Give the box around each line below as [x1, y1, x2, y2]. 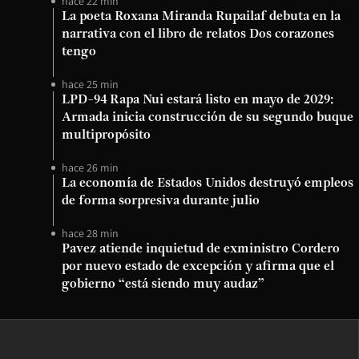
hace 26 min [62, 160, 119, 175]
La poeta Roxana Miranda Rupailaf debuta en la [62, 10, 341, 23]
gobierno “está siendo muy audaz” [62, 278, 264, 291]
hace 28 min [62, 226, 119, 240]
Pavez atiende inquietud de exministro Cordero [62, 243, 340, 256]
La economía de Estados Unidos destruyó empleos [62, 177, 353, 190]
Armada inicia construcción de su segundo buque [62, 111, 353, 124]
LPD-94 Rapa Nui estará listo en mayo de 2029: [62, 94, 333, 107]
